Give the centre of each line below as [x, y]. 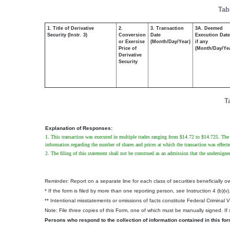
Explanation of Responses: [79, 128]
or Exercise [132, 42]
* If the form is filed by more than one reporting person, [110, 191]
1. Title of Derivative [71, 28]
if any [202, 42]
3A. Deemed [209, 28]
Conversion [132, 35]
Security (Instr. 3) [67, 35]
